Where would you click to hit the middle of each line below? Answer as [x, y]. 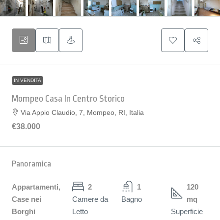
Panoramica [31, 164]
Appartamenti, [36, 187]
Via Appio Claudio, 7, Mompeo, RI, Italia [82, 112]
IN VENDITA [27, 80]
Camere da [90, 199]
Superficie [187, 211]
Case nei [27, 199]
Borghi [24, 211]
